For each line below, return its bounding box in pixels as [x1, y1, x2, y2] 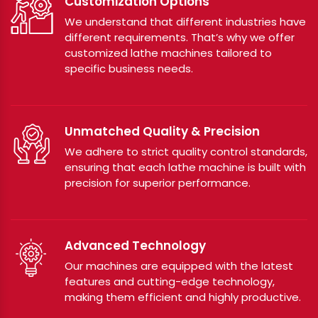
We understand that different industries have [65, 13, 306, 29]
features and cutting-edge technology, [65, 273, 275, 289]
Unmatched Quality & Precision [65, 122, 260, 140]
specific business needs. [65, 60, 193, 76]
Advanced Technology [65, 236, 206, 254]
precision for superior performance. [65, 175, 251, 190]
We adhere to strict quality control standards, [65, 143, 307, 159]
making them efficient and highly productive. [65, 289, 301, 305]
